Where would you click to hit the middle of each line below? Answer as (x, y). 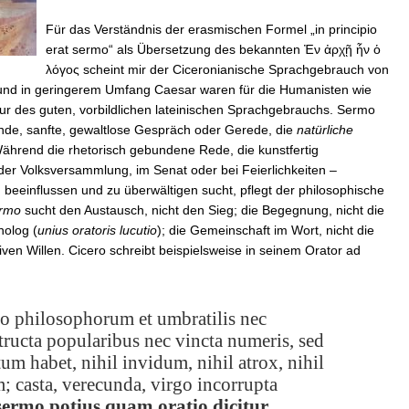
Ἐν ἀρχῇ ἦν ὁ (342, 49)
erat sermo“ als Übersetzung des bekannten (175, 49)
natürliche (325, 129)
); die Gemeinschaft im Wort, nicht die (266, 230)
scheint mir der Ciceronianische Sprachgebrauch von (234, 69)
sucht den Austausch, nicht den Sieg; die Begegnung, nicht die (203, 210)
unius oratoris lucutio (97, 230)
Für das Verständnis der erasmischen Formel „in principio (211, 29)
